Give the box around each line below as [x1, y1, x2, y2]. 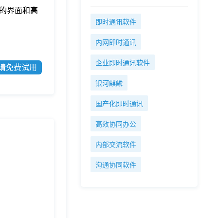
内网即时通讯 [95, 39, 136, 46]
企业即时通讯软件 [95, 59, 150, 67]
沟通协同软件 [95, 162, 136, 169]
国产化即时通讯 [95, 100, 143, 108]
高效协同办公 [95, 121, 136, 128]
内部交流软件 [95, 141, 136, 148]
